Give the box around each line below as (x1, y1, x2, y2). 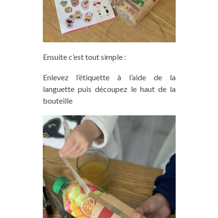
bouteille (42, 95, 73, 105)
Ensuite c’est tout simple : (42, 52, 126, 61)
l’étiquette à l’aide (68, 72, 154, 82)
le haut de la (127, 84, 176, 93)
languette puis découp (42, 84, 120, 93)
